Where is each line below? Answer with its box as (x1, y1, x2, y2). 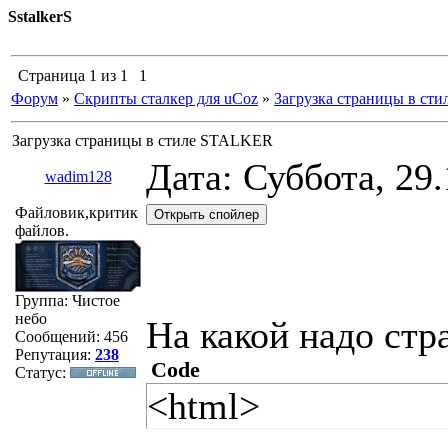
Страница (18, 67, 89, 84)
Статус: (15, 364, 70, 381)
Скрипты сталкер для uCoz (74, 90, 258, 107)
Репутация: (15, 346, 95, 363)
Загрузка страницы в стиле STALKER (12, 132, 273, 149)
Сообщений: (15, 328, 104, 345)
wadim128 (44, 168, 112, 185)
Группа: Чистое (15, 292, 120, 309)
